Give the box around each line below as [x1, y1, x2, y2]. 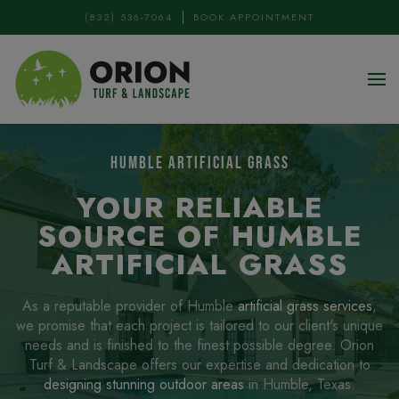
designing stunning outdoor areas [44, 374, 244, 395]
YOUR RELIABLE [76, 187, 323, 228]
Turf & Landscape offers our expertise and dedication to [28, 354, 370, 375]
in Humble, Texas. [244, 374, 355, 395]
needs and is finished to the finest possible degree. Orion [25, 335, 374, 355]
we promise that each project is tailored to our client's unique [16, 315, 383, 336]
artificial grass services [238, 296, 372, 316]
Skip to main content [31, 31, 152, 52]
